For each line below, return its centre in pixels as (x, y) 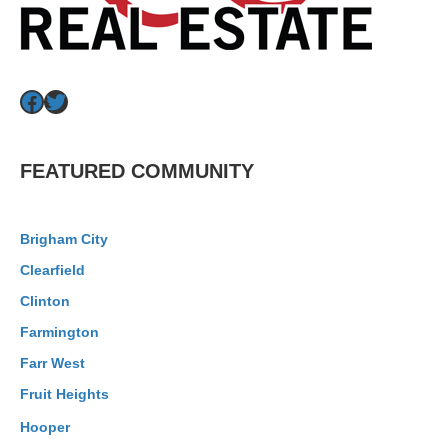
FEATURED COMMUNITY (137, 171)
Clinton (45, 301)
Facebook (75, 120)
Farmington (59, 332)
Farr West (52, 363)
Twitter (81, 120)
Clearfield (52, 270)
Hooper (45, 427)
